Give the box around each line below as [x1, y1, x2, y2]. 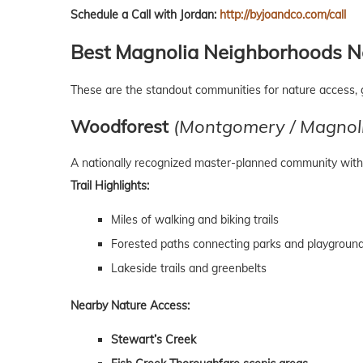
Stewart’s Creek [111, 332, 196, 348]
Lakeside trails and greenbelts [111, 261, 267, 276]
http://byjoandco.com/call [220, 7, 346, 23]
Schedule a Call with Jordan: [70, 7, 220, 23]
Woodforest [70, 115, 169, 139]
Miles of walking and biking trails [111, 212, 279, 228]
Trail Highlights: [70, 178, 149, 194]
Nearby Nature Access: [70, 298, 190, 314]
